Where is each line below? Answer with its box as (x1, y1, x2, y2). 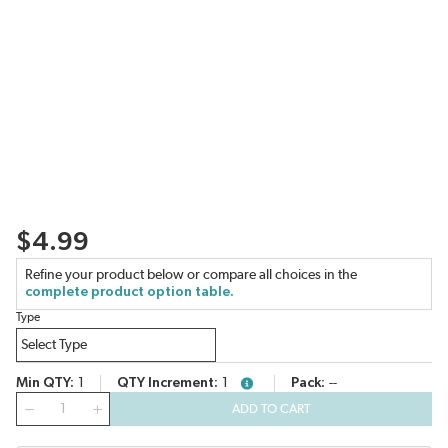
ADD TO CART (231, 401, 311, 416)
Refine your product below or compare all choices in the (25, 268, 357, 283)
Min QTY (16, 376, 70, 391)
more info (231, 378, 295, 395)
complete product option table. (25, 285, 234, 300)
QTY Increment (117, 376, 214, 391)
